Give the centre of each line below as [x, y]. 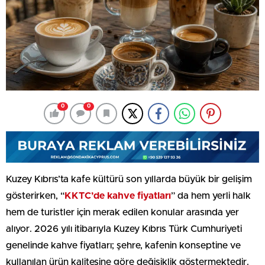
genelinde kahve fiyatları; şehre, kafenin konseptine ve [123, 245]
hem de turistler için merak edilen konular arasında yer [122, 212]
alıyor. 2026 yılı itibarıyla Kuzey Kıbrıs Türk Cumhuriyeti [124, 229]
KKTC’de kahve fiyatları [118, 195]
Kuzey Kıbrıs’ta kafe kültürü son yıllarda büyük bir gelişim [129, 179]
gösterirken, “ [35, 195]
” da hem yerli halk [211, 195]
